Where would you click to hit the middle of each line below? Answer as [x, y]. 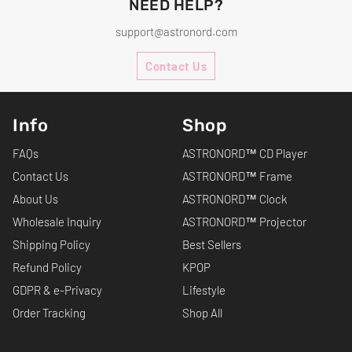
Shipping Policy [51, 245]
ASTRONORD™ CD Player [245, 154]
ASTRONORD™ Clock [235, 199]
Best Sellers [212, 245]
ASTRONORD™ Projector [244, 222]
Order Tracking [49, 313]
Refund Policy [47, 268]
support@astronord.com [176, 32]
